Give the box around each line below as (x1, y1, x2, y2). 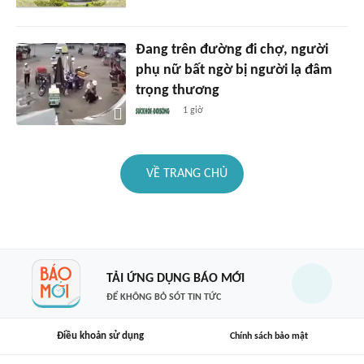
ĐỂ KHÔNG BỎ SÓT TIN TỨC (106, 292, 221, 302)
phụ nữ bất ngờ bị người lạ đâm (135, 63, 332, 79)
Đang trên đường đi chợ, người (135, 42, 328, 58)
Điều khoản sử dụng (56, 331, 144, 342)
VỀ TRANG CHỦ (146, 167, 227, 181)
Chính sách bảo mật (230, 331, 308, 341)
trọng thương (135, 83, 219, 99)
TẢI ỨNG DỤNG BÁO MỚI (106, 271, 245, 285)
